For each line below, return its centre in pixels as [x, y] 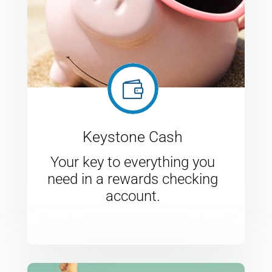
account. [133, 196]
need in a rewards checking [133, 179]
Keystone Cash [133, 137]
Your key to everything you [133, 162]
